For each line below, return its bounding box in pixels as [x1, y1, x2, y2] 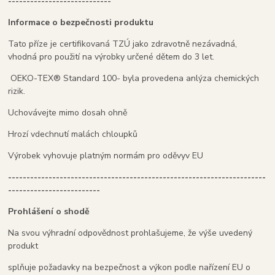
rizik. [8, 85, 26, 98]
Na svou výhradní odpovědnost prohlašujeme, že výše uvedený [8, 227, 253, 239]
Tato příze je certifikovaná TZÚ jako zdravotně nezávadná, [8, 38, 238, 50]
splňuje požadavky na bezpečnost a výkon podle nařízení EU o [8, 261, 251, 274]
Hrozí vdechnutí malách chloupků [8, 128, 138, 141]
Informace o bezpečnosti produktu [8, 17, 154, 29]
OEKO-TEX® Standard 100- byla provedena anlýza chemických [8, 72, 260, 85]
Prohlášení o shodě [8, 206, 90, 218]
